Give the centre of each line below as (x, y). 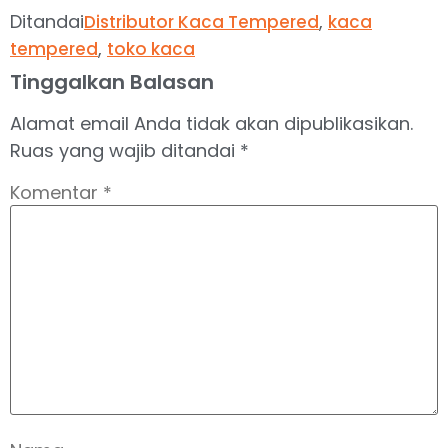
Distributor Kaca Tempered (201, 21)
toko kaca (151, 48)
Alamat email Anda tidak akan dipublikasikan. (211, 123)
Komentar (56, 193)
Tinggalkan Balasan (112, 81)
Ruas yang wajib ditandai (125, 150)
